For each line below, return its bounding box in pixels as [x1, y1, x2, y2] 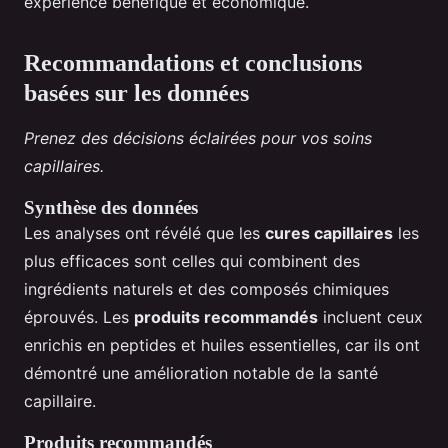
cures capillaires [265, 223, 393, 244]
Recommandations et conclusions [24, 50, 362, 77]
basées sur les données [24, 80, 249, 107]
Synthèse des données [24, 197, 198, 219]
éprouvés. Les [24, 307, 134, 328]
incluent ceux [318, 307, 423, 328]
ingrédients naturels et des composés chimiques [24, 279, 389, 300]
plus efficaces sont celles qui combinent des [24, 251, 360, 272]
